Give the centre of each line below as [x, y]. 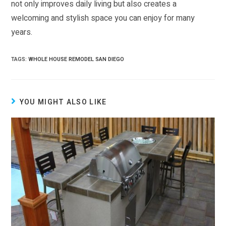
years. [22, 33]
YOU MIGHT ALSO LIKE [63, 102]
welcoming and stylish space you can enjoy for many [103, 18]
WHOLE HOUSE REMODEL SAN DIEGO [76, 60]
